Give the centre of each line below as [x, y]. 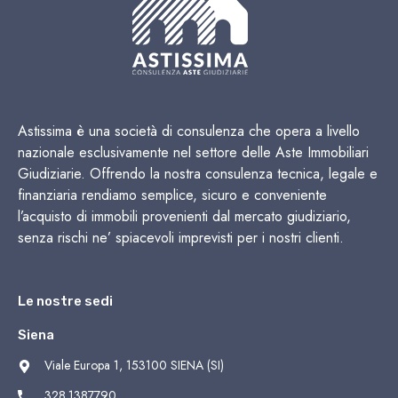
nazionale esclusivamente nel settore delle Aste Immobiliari [193, 152]
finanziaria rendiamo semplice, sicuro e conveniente [172, 195]
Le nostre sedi [65, 301]
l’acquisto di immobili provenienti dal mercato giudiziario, [184, 216]
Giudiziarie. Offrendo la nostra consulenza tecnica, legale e [198, 173]
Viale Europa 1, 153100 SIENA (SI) [134, 365]
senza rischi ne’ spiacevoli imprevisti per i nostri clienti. [181, 237]
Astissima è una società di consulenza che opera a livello [189, 131]
